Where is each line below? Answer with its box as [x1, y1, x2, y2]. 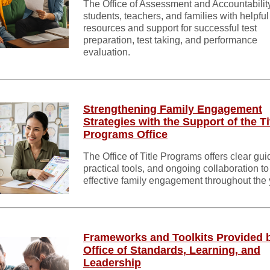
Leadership [83, 257, 141, 269]
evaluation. [83, 47, 130, 57]
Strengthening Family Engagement [83, 103, 262, 115]
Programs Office [83, 128, 168, 140]
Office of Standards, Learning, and [83, 244, 260, 256]
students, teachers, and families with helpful [83, 11, 269, 21]
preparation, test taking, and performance [83, 35, 257, 45]
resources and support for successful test [83, 23, 257, 33]
